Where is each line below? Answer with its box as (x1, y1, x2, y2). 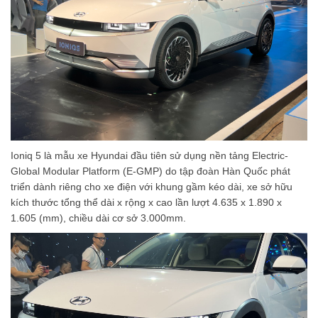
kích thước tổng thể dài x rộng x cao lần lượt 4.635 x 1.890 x (11, 196, 282, 208)
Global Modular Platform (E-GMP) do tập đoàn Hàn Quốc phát (11, 165, 290, 177)
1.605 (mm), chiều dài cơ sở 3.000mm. (11, 212, 186, 224)
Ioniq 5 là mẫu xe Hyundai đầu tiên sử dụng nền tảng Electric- (11, 149, 288, 161)
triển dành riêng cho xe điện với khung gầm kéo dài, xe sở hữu (11, 180, 292, 192)
